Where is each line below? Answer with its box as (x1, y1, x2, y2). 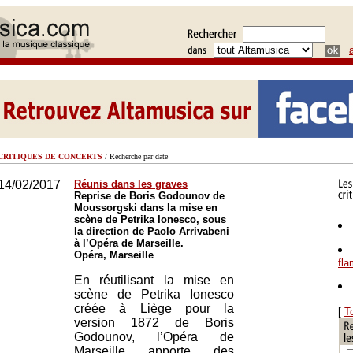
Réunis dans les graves (74, 178, 188, 190)
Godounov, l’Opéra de (74, 330, 234, 344)
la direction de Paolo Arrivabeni (74, 225, 229, 237)
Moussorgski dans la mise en (74, 202, 217, 214)
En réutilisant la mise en (74, 273, 234, 287)
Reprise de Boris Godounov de (74, 190, 225, 202)
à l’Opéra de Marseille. (74, 237, 184, 249)
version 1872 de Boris (74, 316, 234, 329)
